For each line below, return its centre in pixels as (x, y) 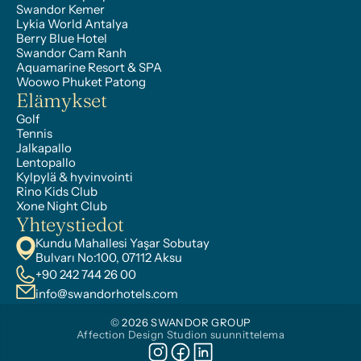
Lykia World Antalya (72, 24)
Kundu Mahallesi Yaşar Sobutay (122, 243)
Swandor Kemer (60, 9)
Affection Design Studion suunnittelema (180, 334)
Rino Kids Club (57, 191)
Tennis (34, 133)
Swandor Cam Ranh (71, 53)
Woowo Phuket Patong (81, 82)
